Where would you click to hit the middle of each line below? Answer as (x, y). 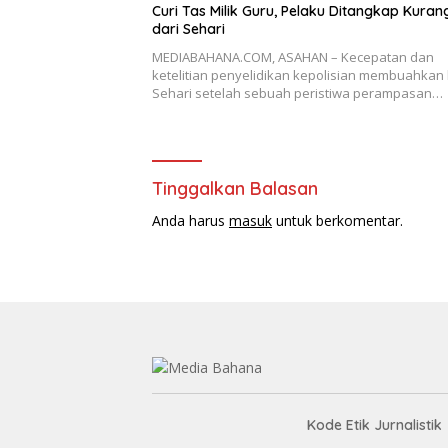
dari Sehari (188, 28)
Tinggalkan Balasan (235, 188)
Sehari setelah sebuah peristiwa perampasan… (297, 92)
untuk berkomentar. (337, 220)
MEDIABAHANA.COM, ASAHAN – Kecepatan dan (293, 56)
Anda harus (190, 220)
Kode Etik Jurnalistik (374, 424)
